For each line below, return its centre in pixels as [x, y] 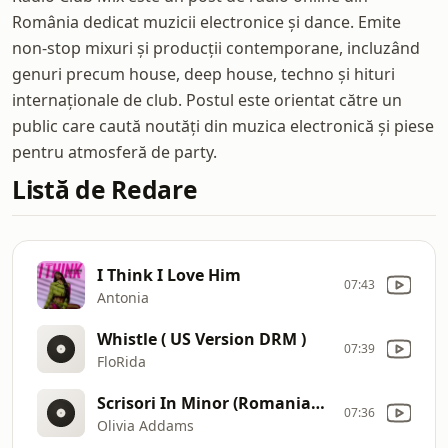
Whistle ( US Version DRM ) [201, 338]
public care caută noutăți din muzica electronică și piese [223, 126]
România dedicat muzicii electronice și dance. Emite [206, 22]
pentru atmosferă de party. [114, 152]
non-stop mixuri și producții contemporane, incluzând [216, 48]
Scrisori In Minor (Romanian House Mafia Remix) [318, 402]
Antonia [123, 297]
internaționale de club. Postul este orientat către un [207, 100]
